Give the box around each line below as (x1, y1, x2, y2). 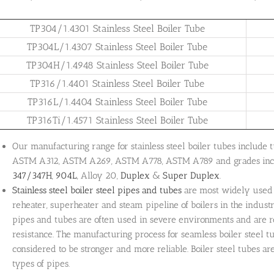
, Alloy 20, (77, 169, 120, 181)
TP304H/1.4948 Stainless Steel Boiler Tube (26, 59, 209, 72)
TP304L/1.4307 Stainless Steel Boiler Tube (27, 41, 207, 53)
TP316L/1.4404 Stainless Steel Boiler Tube (27, 96, 207, 108)
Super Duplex (163, 169, 220, 181)
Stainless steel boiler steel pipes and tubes (12, 184, 182, 196)
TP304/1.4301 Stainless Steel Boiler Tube (29, 23, 205, 35)
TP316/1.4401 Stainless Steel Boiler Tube (30, 78, 204, 90)
